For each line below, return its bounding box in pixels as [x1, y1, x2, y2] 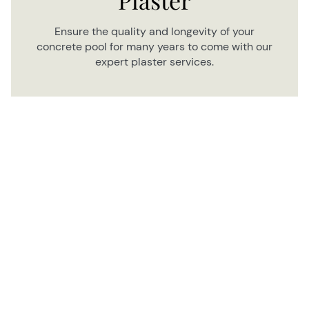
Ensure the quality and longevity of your [54, 23, 255, 39]
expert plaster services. [95, 54, 214, 69]
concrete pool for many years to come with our [37, 39, 272, 54]
